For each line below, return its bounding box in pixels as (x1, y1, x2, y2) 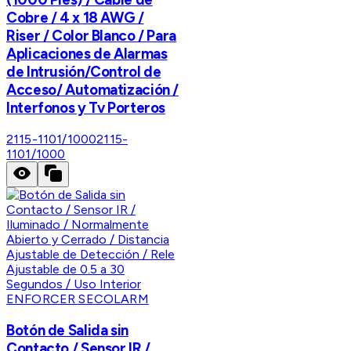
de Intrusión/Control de (6, 63, 161, 81)
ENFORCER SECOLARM (6, 291, 149, 306)
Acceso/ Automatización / (6, 81, 179, 100)
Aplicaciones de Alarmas (6, 45, 168, 63)
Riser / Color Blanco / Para (6, 27, 176, 45)
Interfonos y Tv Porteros (6, 99, 166, 118)
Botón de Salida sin (6, 320, 128, 339)
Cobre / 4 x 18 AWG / (6, 9, 144, 27)
